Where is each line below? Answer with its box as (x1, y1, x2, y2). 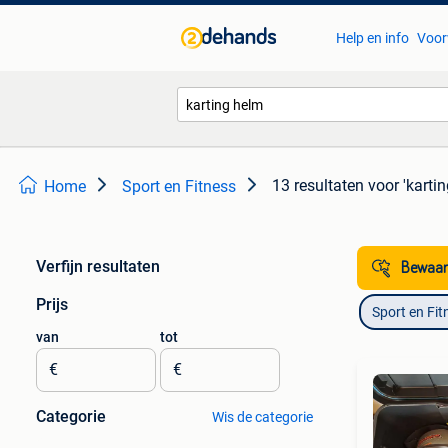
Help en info (335, 30, 409, 46)
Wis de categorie (211, 409, 313, 425)
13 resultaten (272, 176, 364, 195)
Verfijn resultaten (36, 257, 160, 276)
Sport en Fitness (122, 177, 236, 196)
